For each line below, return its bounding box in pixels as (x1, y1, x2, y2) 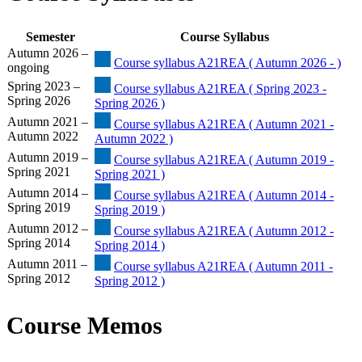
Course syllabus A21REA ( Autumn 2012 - (114, 223, 334, 238)
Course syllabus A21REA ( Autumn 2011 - (114, 259, 333, 273)
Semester (25, 29, 75, 44)
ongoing (7, 60, 49, 74)
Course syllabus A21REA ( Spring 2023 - (114, 81, 326, 95)
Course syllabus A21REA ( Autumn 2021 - (114, 116, 334, 131)
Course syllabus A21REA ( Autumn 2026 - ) (114, 55, 341, 69)
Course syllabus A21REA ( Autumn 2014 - (114, 187, 334, 202)
